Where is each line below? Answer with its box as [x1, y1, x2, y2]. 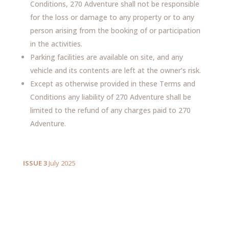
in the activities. [30, 39, 82, 49]
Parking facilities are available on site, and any [30, 52, 183, 62]
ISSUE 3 [22, 158, 47, 168]
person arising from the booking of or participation [30, 26, 200, 35]
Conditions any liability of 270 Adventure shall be [30, 92, 191, 102]
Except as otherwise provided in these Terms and [30, 79, 195, 88]
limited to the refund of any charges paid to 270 [30, 105, 191, 115]
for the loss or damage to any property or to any [30, 12, 194, 22]
